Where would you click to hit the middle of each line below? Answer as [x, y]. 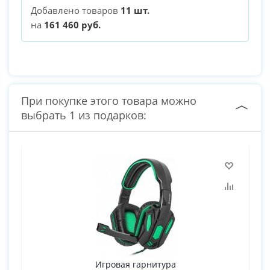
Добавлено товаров [76, 11]
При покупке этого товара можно [109, 101]
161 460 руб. [72, 25]
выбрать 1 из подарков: [84, 115]
